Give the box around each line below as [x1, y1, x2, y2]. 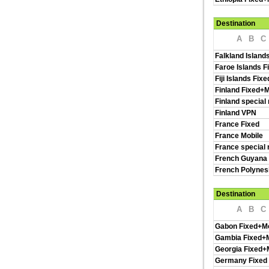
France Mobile [215, 131, 263, 140]
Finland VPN [215, 109, 256, 117]
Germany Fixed [215, 256, 267, 265]
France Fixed [215, 120, 259, 128]
